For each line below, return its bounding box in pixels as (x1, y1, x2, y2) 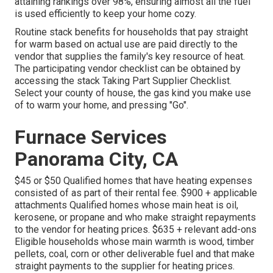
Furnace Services (15, 126, 167, 149)
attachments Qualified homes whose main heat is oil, (15, 199, 238, 211)
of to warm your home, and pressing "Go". (15, 99, 188, 112)
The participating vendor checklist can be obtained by (15, 63, 241, 75)
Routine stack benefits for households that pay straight (15, 26, 248, 38)
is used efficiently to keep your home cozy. (15, 8, 196, 20)
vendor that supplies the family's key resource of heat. (15, 51, 245, 63)
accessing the (15, 75, 77, 87)
